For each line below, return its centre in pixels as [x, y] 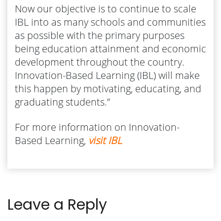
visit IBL [105, 140]
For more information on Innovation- [97, 127]
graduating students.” [62, 102]
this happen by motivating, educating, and [108, 88]
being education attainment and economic [110, 48]
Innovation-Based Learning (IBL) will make [107, 75]
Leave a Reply [57, 204]
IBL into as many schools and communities [110, 22]
